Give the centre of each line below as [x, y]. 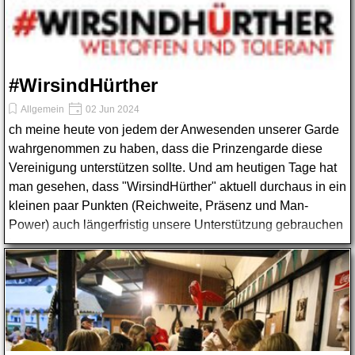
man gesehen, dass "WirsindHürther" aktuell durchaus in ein [177, 187]
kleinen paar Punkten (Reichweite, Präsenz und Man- [158, 206]
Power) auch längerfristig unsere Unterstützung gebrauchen [176, 225]
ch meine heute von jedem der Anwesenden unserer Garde [174, 130]
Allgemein [42, 109]
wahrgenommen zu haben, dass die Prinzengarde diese [166, 149]
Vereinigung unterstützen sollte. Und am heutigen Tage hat [173, 168]
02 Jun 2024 [111, 109]
